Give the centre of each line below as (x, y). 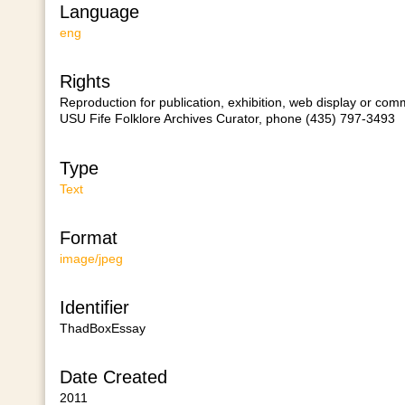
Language (99, 12)
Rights (85, 82)
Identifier (94, 308)
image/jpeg (91, 258)
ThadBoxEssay (102, 329)
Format (88, 237)
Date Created (113, 377)
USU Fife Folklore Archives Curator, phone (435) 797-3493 (227, 119)
